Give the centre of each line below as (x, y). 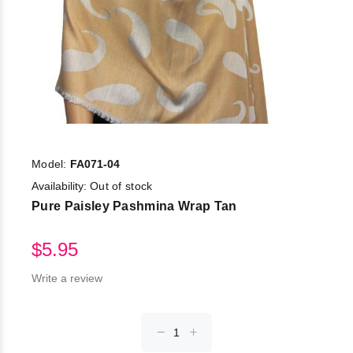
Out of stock (121, 186)
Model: (51, 164)
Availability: (61, 186)
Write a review (67, 279)
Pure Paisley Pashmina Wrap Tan (134, 206)
